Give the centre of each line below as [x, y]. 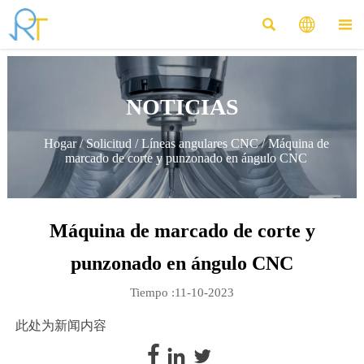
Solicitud [108, 143]
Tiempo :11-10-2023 [182, 292]
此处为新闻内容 [61, 326]
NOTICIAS [182, 106]
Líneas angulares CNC [199, 143]
